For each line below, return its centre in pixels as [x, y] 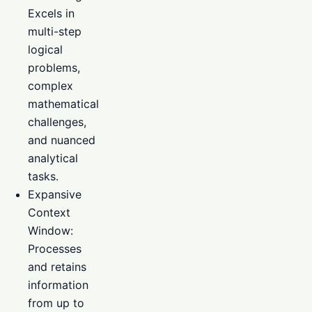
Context [49, 212]
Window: [50, 230]
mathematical [63, 103]
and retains [57, 266]
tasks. [43, 176]
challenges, [57, 122]
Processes [55, 248]
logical [45, 49]
